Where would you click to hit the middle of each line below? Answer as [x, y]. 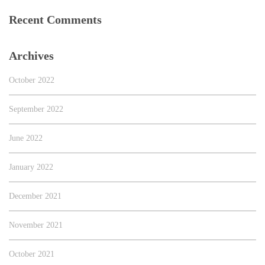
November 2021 [36, 225]
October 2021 [32, 254]
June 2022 [26, 138]
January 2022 [31, 167]
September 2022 [36, 109]
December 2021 [35, 196]
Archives [31, 56]
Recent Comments [55, 20]
